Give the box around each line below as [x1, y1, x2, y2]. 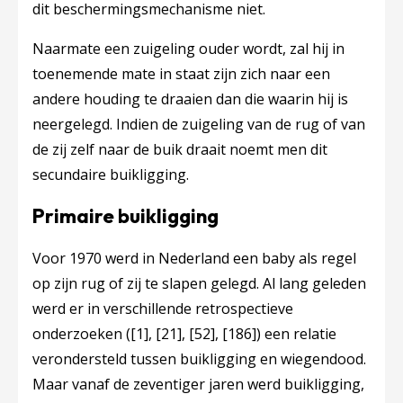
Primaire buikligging [32, 203, 219, 228]
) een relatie [256, 324, 336, 344]
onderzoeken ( [32, 324, 130, 344]
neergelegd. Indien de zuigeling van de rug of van [32, 114, 365, 134]
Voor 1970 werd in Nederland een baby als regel [32, 248, 356, 268]
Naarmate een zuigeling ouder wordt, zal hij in [32, 39, 345, 58]
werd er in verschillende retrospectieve [32, 299, 293, 318]
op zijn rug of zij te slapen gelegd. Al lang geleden [32, 273, 366, 293]
